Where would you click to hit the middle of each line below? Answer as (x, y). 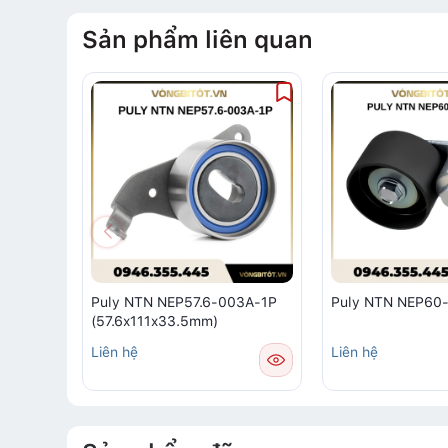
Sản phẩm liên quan (197, 39)
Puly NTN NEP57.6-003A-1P (184, 302)
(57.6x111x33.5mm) (154, 321)
